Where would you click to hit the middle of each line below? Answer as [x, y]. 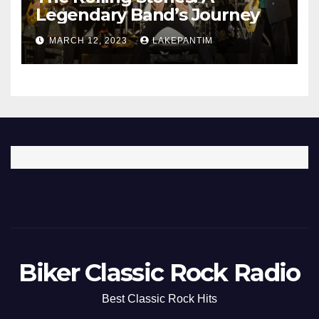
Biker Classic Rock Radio [159, 273]
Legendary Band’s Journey [148, 15]
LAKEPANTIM [183, 41]
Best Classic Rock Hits [159, 299]
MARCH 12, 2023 [90, 41]
